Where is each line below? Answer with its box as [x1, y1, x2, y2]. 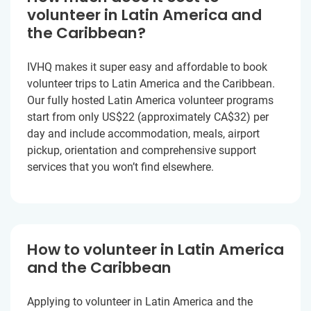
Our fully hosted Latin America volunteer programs [27, 94, 274, 108]
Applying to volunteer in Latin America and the [27, 295, 253, 309]
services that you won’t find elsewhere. [27, 160, 214, 174]
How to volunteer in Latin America [27, 239, 284, 261]
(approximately [135, 110, 214, 124]
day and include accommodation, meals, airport [27, 127, 260, 141]
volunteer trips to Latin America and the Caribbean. [27, 77, 275, 91]
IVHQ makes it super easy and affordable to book [27, 60, 267, 74]
